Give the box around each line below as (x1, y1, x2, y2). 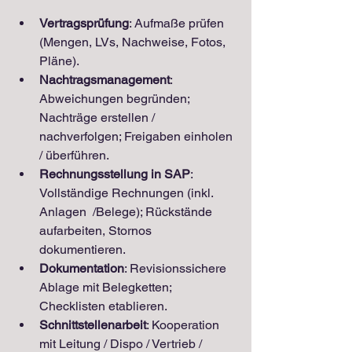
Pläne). (39, 53, 79, 68)
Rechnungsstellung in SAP (39, 166, 190, 181)
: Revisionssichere (124, 260, 229, 276)
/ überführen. (39, 147, 109, 163)
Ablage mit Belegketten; (39, 279, 174, 295)
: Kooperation (146, 317, 222, 332)
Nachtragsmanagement (39, 71, 170, 87)
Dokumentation (39, 260, 124, 276)
